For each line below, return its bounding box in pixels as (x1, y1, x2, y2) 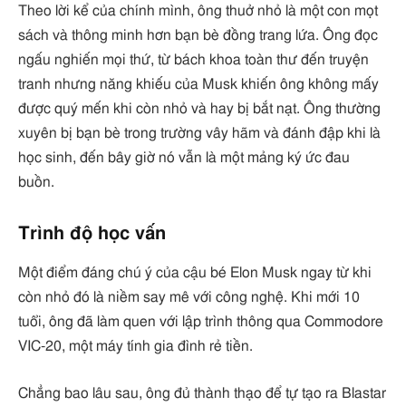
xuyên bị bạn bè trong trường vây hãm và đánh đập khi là (18, 126, 381, 141)
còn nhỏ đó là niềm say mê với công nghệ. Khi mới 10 (18, 290, 360, 305)
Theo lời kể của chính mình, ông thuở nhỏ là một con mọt (18, 4, 378, 19)
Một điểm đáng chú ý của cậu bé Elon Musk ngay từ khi (18, 266, 372, 281)
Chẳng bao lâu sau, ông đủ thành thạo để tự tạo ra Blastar (18, 386, 386, 401)
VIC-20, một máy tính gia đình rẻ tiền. (18, 339, 253, 354)
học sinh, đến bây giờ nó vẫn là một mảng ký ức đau (18, 150, 350, 166)
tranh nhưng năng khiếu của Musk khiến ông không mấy (18, 77, 379, 92)
